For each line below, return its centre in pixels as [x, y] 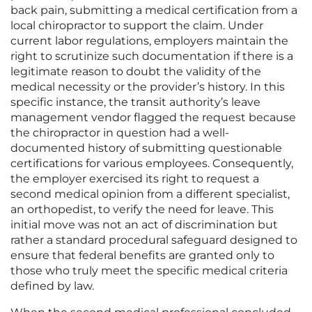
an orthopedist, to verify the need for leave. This [142, 210]
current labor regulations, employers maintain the [149, 41]
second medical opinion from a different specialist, [150, 194]
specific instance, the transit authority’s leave [135, 102]
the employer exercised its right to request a [135, 179]
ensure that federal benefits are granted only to [142, 256]
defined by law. [52, 286]
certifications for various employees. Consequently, [152, 164]
